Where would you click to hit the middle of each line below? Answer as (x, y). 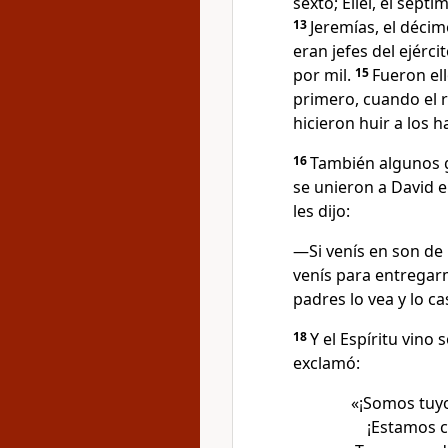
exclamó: (326, 363)
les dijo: (321, 211)
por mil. (324, 75)
